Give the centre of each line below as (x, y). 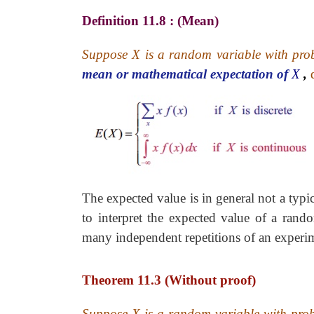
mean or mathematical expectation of (187, 74)
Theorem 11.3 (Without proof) (169, 280)
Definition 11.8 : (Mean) (150, 21)
